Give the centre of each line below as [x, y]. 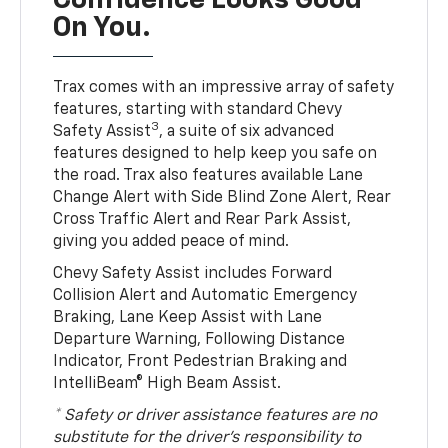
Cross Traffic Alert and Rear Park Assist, [202, 220]
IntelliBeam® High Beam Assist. [167, 384]
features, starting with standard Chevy [198, 110]
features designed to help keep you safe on [215, 154]
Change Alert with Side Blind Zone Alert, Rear [222, 198]
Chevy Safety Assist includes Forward [193, 274]
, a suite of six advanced [247, 132]
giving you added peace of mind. [171, 242]
